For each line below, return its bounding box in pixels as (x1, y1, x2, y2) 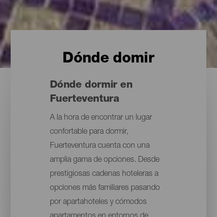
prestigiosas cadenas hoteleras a (49, 170, 158, 179)
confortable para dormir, (49, 128, 128, 137)
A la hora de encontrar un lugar (49, 114, 152, 123)
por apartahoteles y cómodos (49, 199, 147, 207)
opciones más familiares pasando (49, 185, 160, 193)
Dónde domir (62, 52, 155, 67)
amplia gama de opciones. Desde (49, 156, 159, 165)
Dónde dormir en (49, 80, 133, 91)
